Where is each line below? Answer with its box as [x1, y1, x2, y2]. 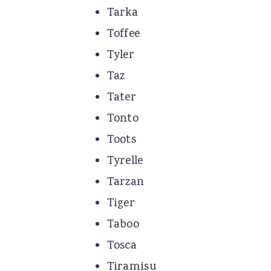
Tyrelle [106, 153, 143, 171]
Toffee [106, 26, 140, 44]
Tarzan [106, 174, 145, 192]
